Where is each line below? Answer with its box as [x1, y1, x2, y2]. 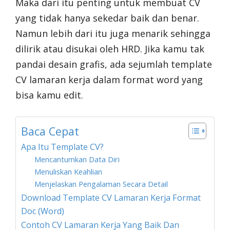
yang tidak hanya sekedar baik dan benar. [15, 12, 199, 24]
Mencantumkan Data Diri [34, 154, 120, 164]
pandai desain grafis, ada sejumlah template [15, 58, 212, 70]
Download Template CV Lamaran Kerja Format [21, 192, 201, 203]
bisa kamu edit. [15, 89, 83, 101]
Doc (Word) [21, 205, 64, 217]
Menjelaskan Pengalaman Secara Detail [34, 179, 168, 189]
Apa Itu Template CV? [21, 141, 104, 152]
